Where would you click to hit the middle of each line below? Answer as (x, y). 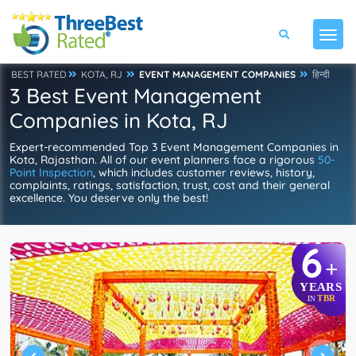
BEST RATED (39, 74)
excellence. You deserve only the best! (109, 198)
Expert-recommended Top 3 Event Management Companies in (174, 147)
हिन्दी (321, 74)
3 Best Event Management (135, 96)
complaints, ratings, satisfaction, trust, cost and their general (170, 185)
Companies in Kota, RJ (119, 120)
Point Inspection (51, 172)
